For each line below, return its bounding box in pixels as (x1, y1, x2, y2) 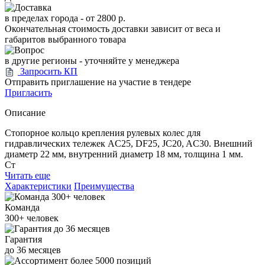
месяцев (26, 245, 61, 256)
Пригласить (5, 88, 52, 98)
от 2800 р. (86, 12, 125, 23)
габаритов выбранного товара (5, 34, 126, 44)
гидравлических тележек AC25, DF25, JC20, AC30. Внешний (5, 138, 253, 149)
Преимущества (74, 181, 134, 192)
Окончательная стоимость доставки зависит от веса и (5, 23, 221, 34)
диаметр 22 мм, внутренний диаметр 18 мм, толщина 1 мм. (5, 149, 243, 160)
